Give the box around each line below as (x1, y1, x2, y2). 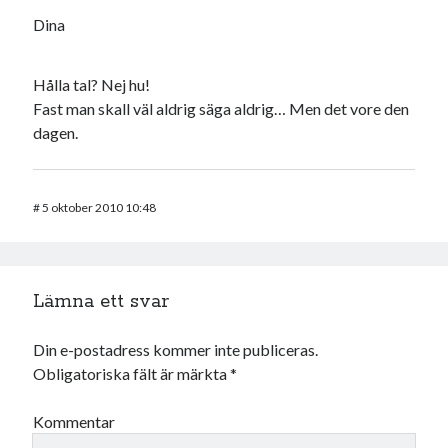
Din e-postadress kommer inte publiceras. (33, 340, 319, 360)
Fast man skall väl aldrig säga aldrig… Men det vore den (33, 99, 410, 119)
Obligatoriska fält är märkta (33, 364, 231, 384)
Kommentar (33, 412, 116, 432)
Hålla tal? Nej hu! (33, 75, 151, 95)
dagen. (33, 123, 79, 143)
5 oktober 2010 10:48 (42, 200, 157, 216)
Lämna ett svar (33, 290, 170, 315)
